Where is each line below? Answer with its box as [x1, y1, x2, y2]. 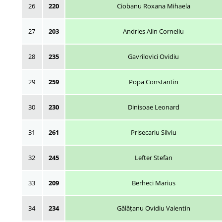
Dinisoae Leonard [127, 103, 179, 111]
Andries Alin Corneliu [123, 27, 184, 36]
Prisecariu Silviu [130, 128, 176, 137]
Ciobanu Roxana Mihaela [116, 1, 190, 10]
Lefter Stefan [134, 153, 172, 162]
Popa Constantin [128, 77, 178, 86]
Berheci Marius [131, 178, 175, 187]
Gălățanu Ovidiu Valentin [116, 204, 190, 213]
